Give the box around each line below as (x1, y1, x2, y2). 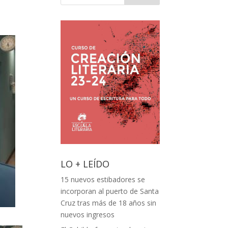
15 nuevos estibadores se (61, 175, 146, 185)
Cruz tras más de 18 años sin (61, 198, 157, 208)
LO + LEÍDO (61, 158, 110, 170)
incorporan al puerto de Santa (61, 186, 159, 196)
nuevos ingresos (61, 210, 115, 220)
